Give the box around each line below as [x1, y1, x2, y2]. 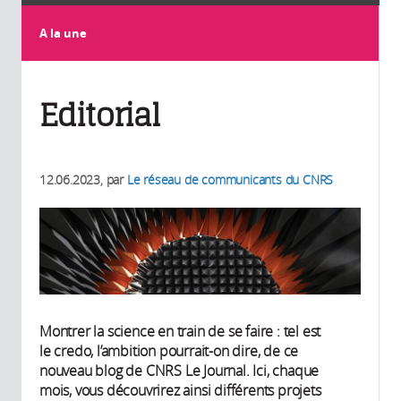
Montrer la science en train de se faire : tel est [39, 320, 321, 341]
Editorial [39, 96, 161, 134]
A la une [39, 24, 87, 41]
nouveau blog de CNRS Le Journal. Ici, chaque [39, 360, 320, 380]
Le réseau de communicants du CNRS [126, 170, 334, 188]
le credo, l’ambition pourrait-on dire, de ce [39, 340, 299, 361]
